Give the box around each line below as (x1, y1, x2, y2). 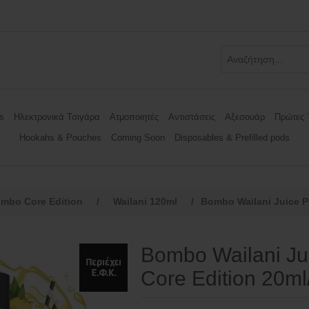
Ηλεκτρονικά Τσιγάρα (14, 112, 100, 122)
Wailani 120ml (113, 196, 177, 207)
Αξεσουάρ (225, 112, 265, 122)
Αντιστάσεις (168, 112, 215, 122)
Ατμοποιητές (110, 112, 159, 122)
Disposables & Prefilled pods (175, 132, 290, 143)
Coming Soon (111, 132, 165, 143)
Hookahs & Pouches (19, 132, 101, 143)
